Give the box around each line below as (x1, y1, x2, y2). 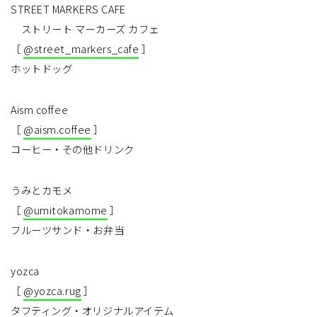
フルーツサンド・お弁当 (11, 222, 125, 238)
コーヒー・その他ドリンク (11, 142, 134, 157)
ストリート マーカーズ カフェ (11, 21, 159, 37)
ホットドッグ (11, 61, 73, 76)
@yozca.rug (23, 283, 81, 299)
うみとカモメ (11, 183, 73, 198)
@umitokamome (23, 202, 108, 218)
